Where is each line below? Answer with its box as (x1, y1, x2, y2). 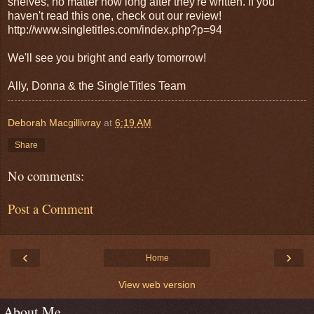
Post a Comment (8, 200, 93, 218)
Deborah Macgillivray (8, 116, 101, 128)
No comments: (8, 167, 84, 185)
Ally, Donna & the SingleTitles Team (8, 79, 186, 92)
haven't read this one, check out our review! (8, 9, 221, 22)
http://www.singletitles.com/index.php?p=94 (8, 23, 222, 36)
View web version (118, 279, 196, 291)
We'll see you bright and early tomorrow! (8, 51, 206, 64)
